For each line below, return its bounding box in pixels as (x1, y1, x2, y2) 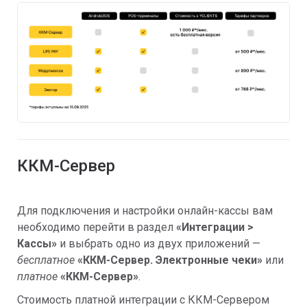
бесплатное (17, 254, 75, 267)
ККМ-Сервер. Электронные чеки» (83, 254, 262, 267)
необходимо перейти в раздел (17, 221, 176, 234)
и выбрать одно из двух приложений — (57, 237, 260, 251)
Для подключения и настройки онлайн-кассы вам (17, 204, 273, 218)
